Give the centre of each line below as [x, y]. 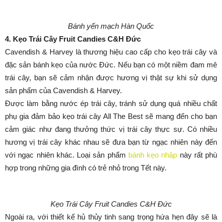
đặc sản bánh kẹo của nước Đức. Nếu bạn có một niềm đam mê [111, 65]
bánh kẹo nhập [153, 155]
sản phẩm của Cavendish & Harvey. [63, 90]
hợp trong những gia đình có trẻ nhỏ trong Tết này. [86, 168]
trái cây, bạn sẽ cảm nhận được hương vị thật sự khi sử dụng [111, 78]
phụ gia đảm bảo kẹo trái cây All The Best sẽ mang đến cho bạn [111, 116]
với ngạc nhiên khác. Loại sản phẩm [67, 155]
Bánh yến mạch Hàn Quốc [111, 26]
